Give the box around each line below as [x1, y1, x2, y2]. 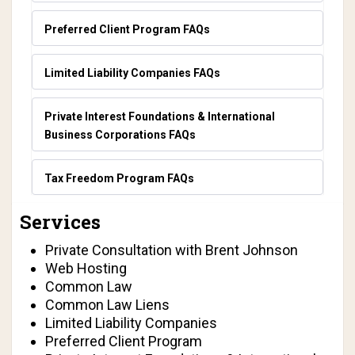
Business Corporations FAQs [44, 128, 196, 141]
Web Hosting [45, 260, 127, 277]
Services [20, 209, 101, 235]
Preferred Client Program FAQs [44, 23, 210, 36]
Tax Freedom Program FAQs [44, 172, 194, 185]
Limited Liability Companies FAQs [44, 67, 220, 79]
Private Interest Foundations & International [44, 110, 275, 123]
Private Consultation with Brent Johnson [45, 242, 298, 258]
